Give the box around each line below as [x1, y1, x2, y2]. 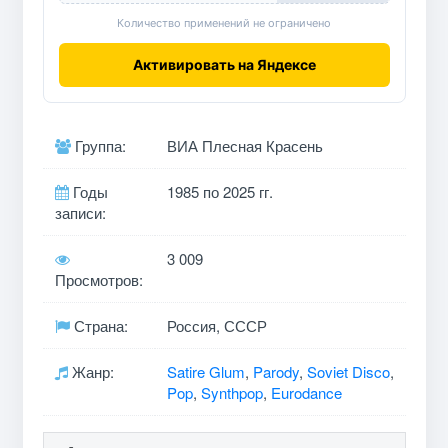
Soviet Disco [306, 360, 390, 382]
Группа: [70, 134, 126, 156]
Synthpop [200, 381, 263, 403]
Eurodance [270, 381, 342, 403]
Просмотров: [54, 268, 143, 290]
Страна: [69, 314, 128, 336]
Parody [252, 360, 299, 382]
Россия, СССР [166, 314, 267, 336]
